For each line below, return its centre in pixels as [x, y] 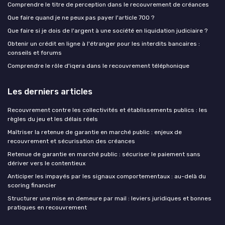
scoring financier [32, 185]
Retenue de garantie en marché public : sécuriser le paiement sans [104, 154]
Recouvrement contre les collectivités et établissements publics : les [107, 110]
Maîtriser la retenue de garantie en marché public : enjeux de [95, 132]
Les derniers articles [50, 91]
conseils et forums [35, 53]
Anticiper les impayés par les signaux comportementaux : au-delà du [107, 176]
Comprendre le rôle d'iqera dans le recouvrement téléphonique [98, 66]
